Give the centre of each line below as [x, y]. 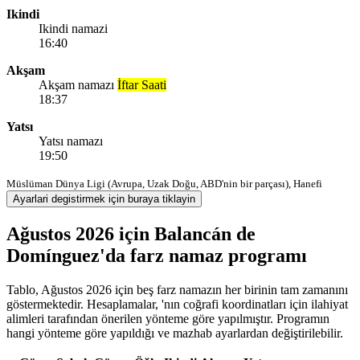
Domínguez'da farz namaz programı [157, 255]
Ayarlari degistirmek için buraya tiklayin [104, 198]
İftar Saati [142, 84]
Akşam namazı [78, 84]
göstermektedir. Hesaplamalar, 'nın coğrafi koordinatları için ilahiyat [177, 304]
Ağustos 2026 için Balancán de [131, 233]
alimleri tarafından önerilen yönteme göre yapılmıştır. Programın [168, 318]
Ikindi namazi [73, 28]
